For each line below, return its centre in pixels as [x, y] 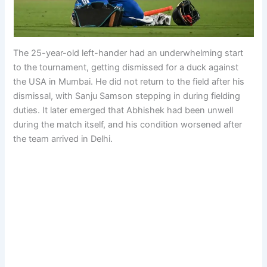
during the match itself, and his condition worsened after [128, 124]
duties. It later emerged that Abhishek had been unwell [123, 110]
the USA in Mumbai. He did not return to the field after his [129, 81]
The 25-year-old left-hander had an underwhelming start [128, 53]
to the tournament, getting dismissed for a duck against [126, 67]
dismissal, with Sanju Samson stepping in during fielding [127, 96]
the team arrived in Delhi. [63, 139]
